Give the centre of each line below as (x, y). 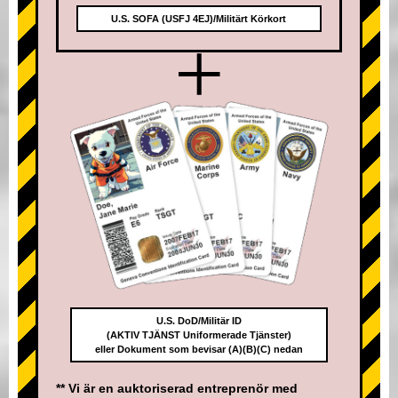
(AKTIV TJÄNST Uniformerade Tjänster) (199, 334)
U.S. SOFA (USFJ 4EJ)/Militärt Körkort (199, 19)
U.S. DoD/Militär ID (199, 320)
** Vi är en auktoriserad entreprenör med (177, 388)
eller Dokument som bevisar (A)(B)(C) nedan (199, 349)
